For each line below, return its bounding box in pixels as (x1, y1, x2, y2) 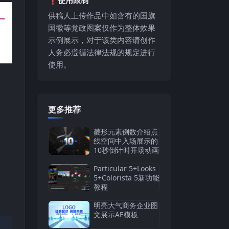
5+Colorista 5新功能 (94, 172, 159, 182)
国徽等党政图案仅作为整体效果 (48, 22, 155, 33)
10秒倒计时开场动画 (94, 145, 159, 155)
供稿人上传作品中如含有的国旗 (48, 10, 155, 20)
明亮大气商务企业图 (94, 200, 158, 210)
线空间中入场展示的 (94, 135, 158, 146)
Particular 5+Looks (94, 163, 156, 173)
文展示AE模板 (94, 209, 138, 219)
